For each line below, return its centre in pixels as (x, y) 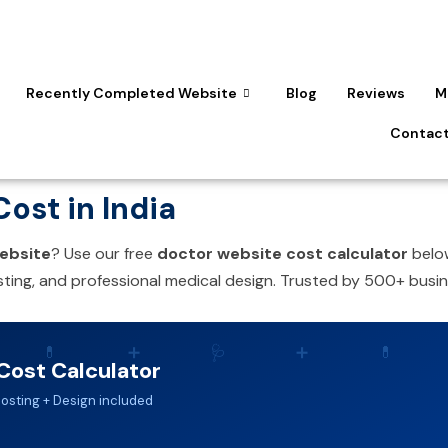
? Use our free (104, 253)
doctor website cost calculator (282, 253)
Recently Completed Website (131, 92)
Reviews (375, 92)
